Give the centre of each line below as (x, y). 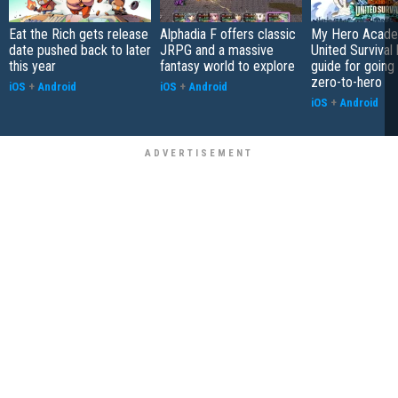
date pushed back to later (80, 50)
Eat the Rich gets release (79, 34)
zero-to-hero (346, 82)
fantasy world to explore (227, 66)
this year (32, 66)
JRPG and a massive (217, 50)
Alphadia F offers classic (228, 34)
